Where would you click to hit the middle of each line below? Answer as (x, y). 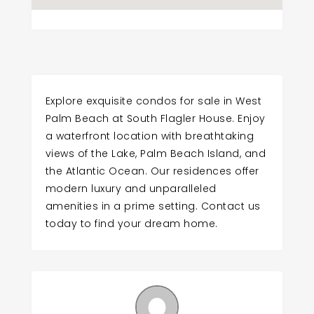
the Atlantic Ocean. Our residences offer (152, 171)
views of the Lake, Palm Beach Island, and (156, 154)
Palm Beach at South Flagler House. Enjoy (155, 119)
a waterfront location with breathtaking (150, 136)
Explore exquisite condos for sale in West (153, 101)
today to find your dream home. (131, 224)
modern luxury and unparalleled (131, 189)
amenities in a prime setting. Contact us (153, 206)
